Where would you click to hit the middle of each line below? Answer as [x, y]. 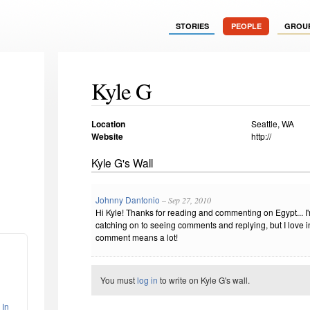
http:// [261, 136]
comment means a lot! [137, 237]
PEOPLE [246, 26]
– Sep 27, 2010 [186, 200]
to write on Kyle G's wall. [204, 280]
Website [107, 137]
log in [147, 280]
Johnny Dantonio [128, 200]
